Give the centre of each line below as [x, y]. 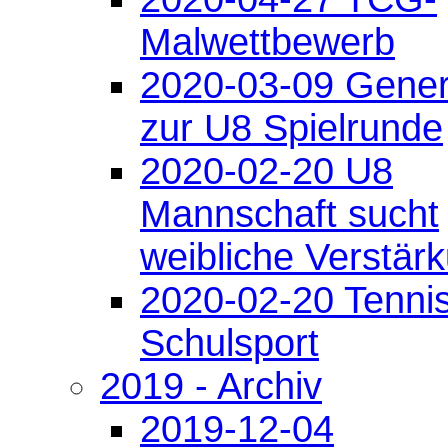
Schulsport [229, 342]
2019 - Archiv [211, 385]
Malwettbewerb [267, 41]
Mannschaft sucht [289, 213]
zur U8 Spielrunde [291, 127]
